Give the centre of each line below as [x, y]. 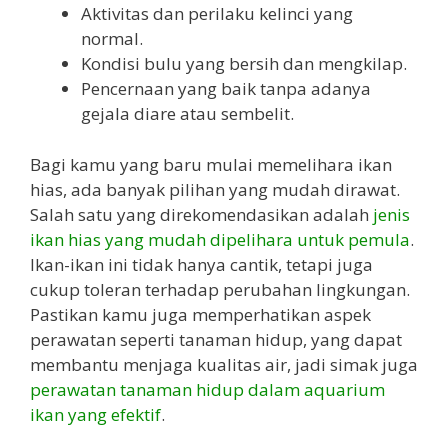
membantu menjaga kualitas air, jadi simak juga [224, 364]
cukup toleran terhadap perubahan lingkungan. [220, 289]
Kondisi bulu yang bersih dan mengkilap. [244, 64]
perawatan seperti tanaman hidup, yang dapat [216, 339]
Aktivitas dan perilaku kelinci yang [217, 14]
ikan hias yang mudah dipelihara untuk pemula [220, 239]
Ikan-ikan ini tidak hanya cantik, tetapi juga [201, 264]
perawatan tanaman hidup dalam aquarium [207, 389]
